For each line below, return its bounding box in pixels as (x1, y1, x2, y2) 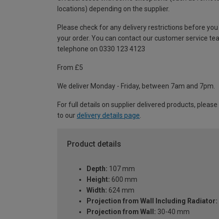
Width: (87, 186, 107, 194)
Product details (67, 139, 121, 149)
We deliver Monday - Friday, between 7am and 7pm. (57, 82, 215, 90)
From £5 (57, 64, 83, 72)
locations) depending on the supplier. (57, 5, 170, 13)
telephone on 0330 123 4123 (57, 45, 145, 53)
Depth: (87, 164, 108, 173)
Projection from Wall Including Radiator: (87, 197, 218, 205)
